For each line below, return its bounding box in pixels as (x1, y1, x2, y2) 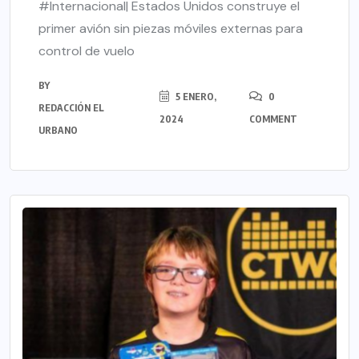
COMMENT (248, 113, 297, 126)
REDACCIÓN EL (38, 102, 104, 115)
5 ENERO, (172, 91, 216, 103)
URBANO (38, 124, 78, 137)
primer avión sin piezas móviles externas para (38, 20, 303, 38)
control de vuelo (38, 42, 135, 60)
